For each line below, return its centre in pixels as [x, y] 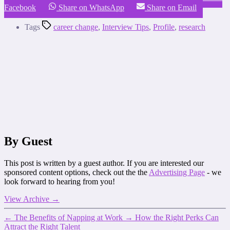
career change [76, 27]
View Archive [28, 199]
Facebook [20, 8]
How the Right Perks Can [177, 218]
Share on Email [172, 8]
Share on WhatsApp [91, 8]
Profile [164, 27]
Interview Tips [126, 27]
